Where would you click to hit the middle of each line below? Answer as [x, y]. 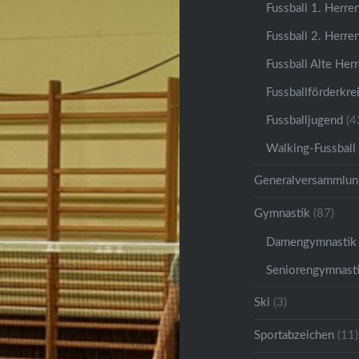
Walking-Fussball [311, 148]
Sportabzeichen [294, 335]
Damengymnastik [312, 242]
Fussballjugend [305, 120]
